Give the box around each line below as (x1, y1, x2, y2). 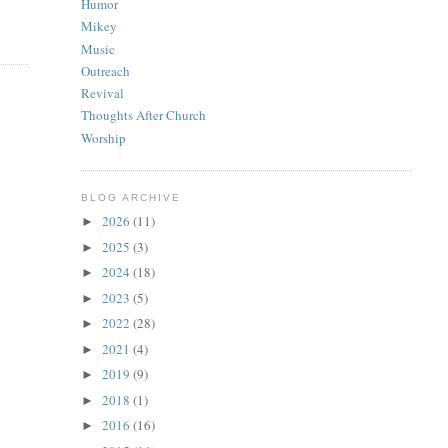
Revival (80, 84, 124, 103)
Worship (80, 128, 126, 147)
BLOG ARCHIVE (80, 191, 181, 203)
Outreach (80, 61, 130, 80)
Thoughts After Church (80, 106, 206, 125)
